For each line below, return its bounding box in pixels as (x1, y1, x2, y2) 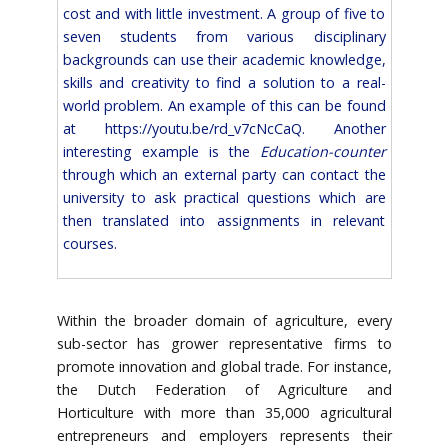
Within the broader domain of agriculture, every (56, 310, 392, 330)
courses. (62, 233, 117, 253)
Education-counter (259, 141, 386, 161)
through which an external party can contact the (62, 164, 386, 184)
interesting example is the (62, 141, 260, 161)
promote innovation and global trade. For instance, (56, 356, 392, 376)
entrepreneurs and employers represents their (56, 425, 392, 445)
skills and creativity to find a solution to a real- (62, 72, 386, 92)
